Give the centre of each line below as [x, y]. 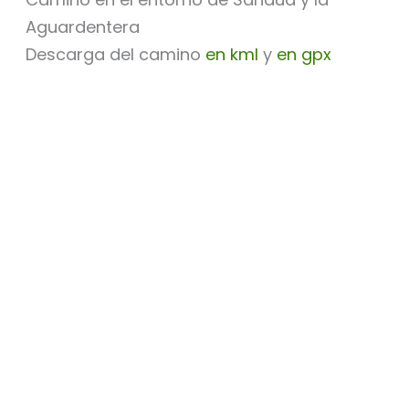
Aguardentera [82, 26]
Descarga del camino [115, 54]
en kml [231, 54]
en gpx [301, 54]
